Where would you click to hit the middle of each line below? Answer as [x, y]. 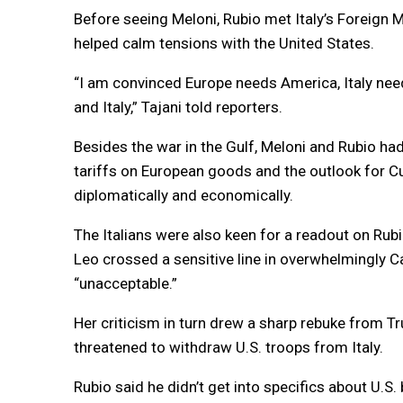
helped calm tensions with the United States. [224, 43]
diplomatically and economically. [184, 195]
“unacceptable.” [125, 283]
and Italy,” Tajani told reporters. [178, 107]
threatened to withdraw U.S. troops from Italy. [228, 347]
